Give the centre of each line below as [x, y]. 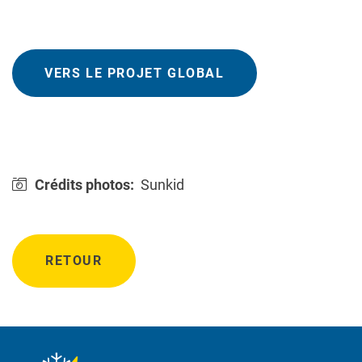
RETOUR [74, 261]
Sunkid [162, 185]
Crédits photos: [84, 185]
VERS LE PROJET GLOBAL [135, 74]
